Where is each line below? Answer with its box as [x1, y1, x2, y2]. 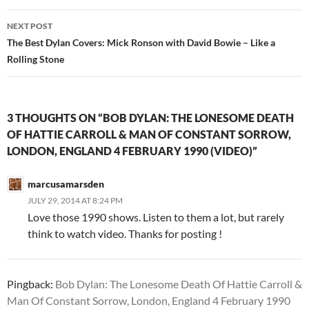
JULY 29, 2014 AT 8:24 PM [28, 195, 123, 206]
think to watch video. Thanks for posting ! [28, 227, 222, 241]
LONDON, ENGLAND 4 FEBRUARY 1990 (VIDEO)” [7, 144, 257, 158]
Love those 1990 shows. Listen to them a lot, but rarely [28, 210, 284, 224]
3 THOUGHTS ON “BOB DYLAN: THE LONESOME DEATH [7, 111, 294, 125]
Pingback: [7, 277, 55, 291]
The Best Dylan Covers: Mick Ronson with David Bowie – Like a [7, 37, 275, 49]
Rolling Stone [7, 53, 64, 66]
